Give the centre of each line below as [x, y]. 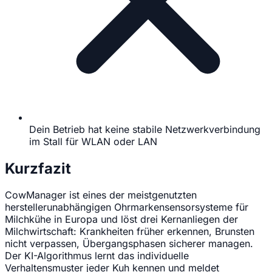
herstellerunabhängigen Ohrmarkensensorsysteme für [127, 207]
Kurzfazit [38, 168]
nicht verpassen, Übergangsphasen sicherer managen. [129, 244]
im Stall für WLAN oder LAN [93, 141]
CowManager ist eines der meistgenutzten [101, 195]
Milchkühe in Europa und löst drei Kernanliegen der [121, 219]
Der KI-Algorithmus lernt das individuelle [97, 256]
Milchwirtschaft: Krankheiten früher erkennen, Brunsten [130, 232]
